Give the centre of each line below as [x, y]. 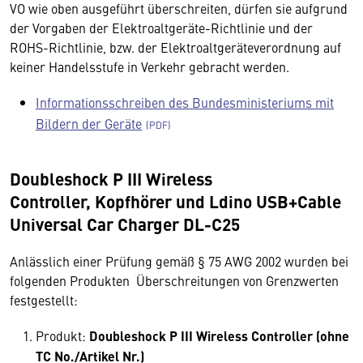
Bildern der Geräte [89, 123]
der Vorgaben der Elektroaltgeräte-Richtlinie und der [161, 28]
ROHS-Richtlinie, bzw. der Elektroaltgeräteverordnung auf [175, 47]
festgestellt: [44, 300]
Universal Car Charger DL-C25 [125, 224]
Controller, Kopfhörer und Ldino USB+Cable [175, 201]
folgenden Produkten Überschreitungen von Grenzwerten [174, 280]
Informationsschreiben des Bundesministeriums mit [185, 102]
